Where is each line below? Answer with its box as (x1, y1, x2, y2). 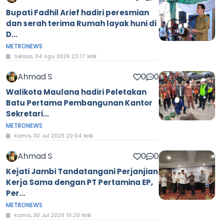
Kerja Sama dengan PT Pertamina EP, (6, 177, 153, 188)
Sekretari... (6, 109, 49, 119)
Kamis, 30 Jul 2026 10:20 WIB (14, 212, 91, 220)
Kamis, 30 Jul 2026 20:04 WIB (14, 132, 93, 140)
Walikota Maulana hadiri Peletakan (6, 87, 147, 98)
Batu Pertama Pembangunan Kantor (6, 98, 152, 109)
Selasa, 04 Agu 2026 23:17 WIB (14, 53, 96, 61)
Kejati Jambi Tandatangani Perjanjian (6, 166, 158, 177)
